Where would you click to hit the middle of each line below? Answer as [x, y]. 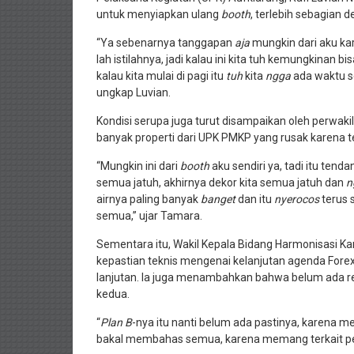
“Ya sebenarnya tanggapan [166, 42]
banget [219, 199]
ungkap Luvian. [134, 92]
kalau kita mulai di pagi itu [161, 75]
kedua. [114, 294]
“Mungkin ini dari [138, 166]
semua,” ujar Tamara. [149, 215]
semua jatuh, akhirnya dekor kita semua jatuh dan [221, 182]
